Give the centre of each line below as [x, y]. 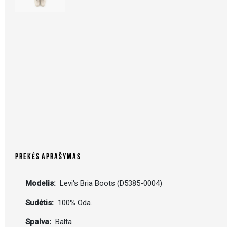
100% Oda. [74, 203]
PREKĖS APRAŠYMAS [48, 157]
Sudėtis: [41, 203]
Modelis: [42, 183]
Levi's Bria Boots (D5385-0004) [110, 183]
